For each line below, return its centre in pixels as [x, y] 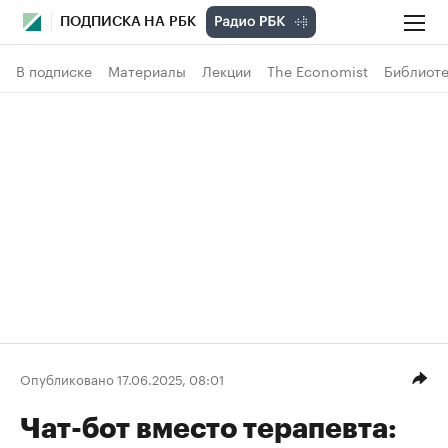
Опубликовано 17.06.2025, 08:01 [122, 377]
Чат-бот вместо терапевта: [208, 429]
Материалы [147, 70]
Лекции [226, 70]
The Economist [317, 70]
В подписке [54, 70]
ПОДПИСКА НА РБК [128, 22]
